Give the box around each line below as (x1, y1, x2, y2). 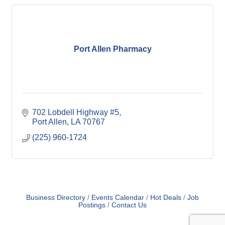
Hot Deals (150, 194, 181, 201)
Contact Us (111, 201, 147, 209)
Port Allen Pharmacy (73, 45, 152, 53)
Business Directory (26, 194, 85, 201)
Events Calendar (91, 194, 144, 201)
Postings (78, 201, 105, 209)
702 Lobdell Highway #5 (32, 108, 119, 117)
